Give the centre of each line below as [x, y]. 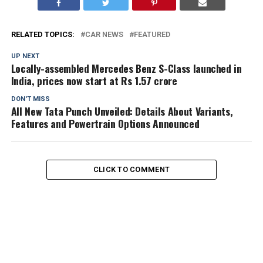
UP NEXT [25, 56]
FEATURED [152, 34]
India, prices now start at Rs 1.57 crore [94, 80]
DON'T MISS [30, 99]
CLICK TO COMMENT [131, 169]
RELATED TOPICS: [43, 34]
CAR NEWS [104, 34]
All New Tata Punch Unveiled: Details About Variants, [122, 111]
